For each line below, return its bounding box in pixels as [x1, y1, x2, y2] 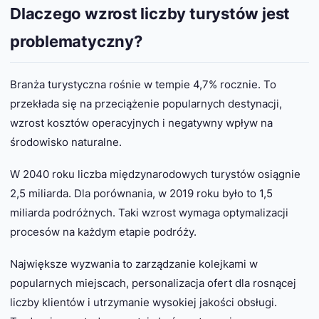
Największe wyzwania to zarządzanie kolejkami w [10, 256, 258, 271]
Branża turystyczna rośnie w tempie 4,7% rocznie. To [10, 77, 276, 91]
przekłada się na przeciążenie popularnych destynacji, [10, 96, 282, 110]
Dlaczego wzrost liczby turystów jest [10, 4, 291, 23]
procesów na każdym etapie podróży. [10, 224, 197, 239]
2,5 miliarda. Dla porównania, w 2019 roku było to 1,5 [10, 186, 273, 200]
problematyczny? [10, 32, 142, 51]
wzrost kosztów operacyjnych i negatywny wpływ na [10, 115, 273, 130]
